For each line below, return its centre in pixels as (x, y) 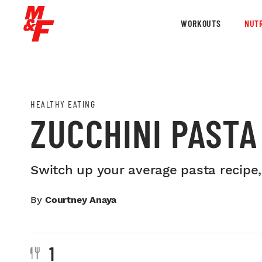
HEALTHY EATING (63, 104)
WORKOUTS (201, 23)
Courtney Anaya (81, 200)
